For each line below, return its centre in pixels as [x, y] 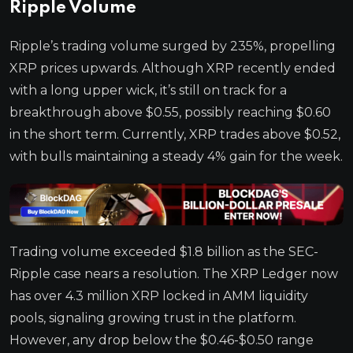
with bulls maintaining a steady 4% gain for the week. [176, 156]
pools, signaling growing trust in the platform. [153, 318]
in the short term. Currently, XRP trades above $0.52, [175, 134]
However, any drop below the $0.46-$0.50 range [162, 340]
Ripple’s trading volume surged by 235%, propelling [173, 46]
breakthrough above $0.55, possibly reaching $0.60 [170, 112]
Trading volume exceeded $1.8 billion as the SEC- [164, 251]
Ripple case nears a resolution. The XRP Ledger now [174, 273]
